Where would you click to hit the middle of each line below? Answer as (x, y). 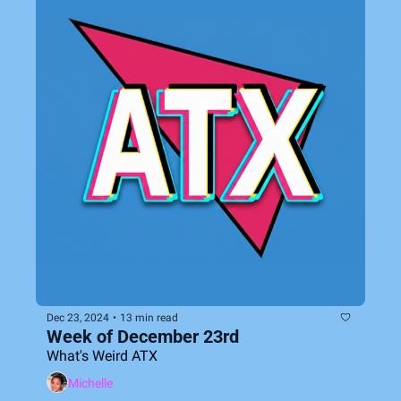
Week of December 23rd (143, 337)
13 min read (149, 317)
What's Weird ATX (102, 356)
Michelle (90, 383)
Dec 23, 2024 (78, 317)
